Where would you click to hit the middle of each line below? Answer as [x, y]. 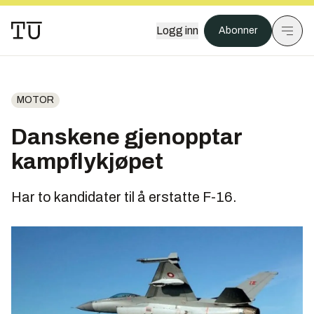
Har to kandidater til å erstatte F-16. [124, 197]
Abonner [238, 30]
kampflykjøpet [87, 162]
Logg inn [177, 30]
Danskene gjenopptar [127, 137]
